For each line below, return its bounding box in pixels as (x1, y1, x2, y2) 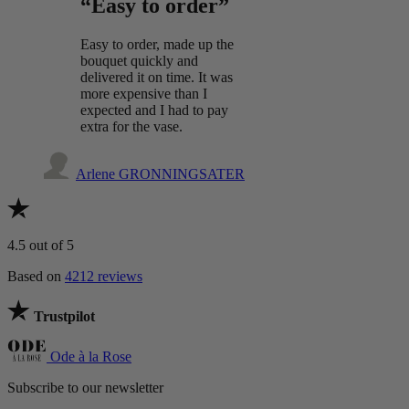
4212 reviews (65, 267, 142, 284)
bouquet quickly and (80, 52, 198, 68)
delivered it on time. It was (80, 68, 233, 85)
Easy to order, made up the (80, 36, 234, 52)
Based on (7, 267, 65, 284)
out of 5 (29, 236, 74, 253)
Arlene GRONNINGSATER (76, 165, 245, 182)
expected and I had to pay (80, 101, 228, 118)
